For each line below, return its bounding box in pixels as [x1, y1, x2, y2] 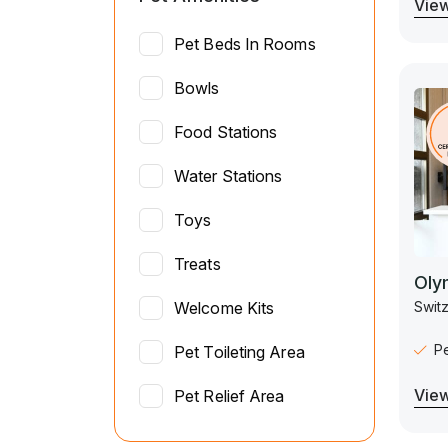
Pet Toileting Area [174, 341, 305, 362]
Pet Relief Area [174, 385, 285, 406]
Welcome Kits [174, 297, 275, 318]
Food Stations [174, 121, 278, 142]
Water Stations [174, 165, 283, 186]
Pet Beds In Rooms [174, 33, 316, 54]
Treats [174, 253, 221, 274]
